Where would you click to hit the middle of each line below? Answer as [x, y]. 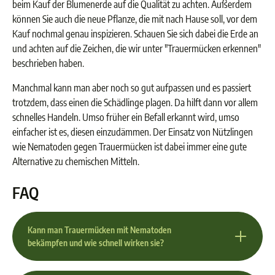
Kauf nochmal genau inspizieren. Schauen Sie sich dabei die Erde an [135, 34]
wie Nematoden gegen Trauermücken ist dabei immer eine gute [130, 147]
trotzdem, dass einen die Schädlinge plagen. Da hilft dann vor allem [135, 103]
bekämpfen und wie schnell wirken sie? [96, 243]
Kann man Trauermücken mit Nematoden [99, 230]
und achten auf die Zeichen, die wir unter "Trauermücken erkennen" [137, 48]
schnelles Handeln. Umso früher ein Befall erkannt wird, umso [126, 117]
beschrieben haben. [48, 63]
